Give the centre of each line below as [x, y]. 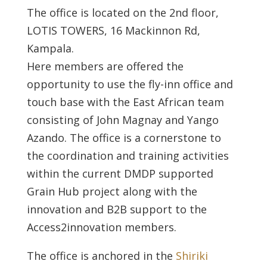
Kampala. [50, 48]
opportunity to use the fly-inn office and [130, 84]
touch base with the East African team [125, 102]
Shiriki [192, 256]
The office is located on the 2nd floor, [122, 13]
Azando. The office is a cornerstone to [124, 138]
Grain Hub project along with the [112, 191]
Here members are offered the [105, 66]
